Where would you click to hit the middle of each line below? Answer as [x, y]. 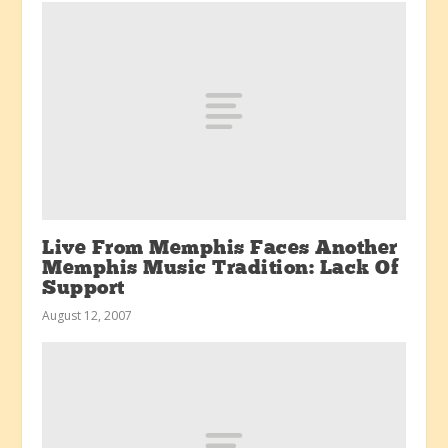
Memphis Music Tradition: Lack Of [221, 268]
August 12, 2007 [87, 315]
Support [83, 288]
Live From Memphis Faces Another [220, 248]
